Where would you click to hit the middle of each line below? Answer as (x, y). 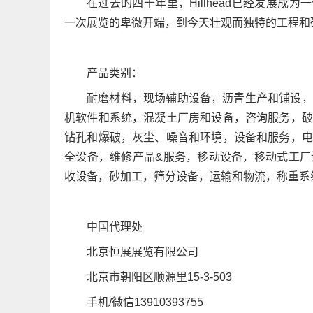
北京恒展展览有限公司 (143, 252)
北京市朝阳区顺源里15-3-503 (159, 277)
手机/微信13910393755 (145, 302)
